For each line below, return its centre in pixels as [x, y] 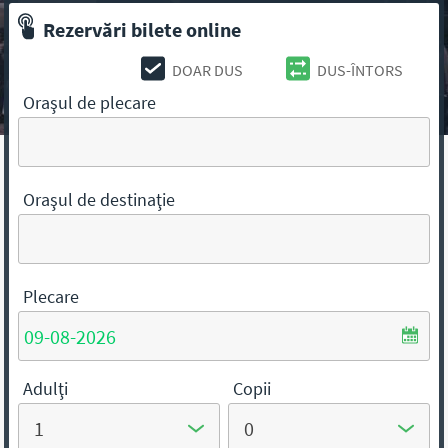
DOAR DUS [208, 70]
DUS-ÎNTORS [360, 70]
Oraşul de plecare [90, 102]
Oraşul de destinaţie [99, 199]
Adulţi [46, 388]
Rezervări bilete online [142, 29]
